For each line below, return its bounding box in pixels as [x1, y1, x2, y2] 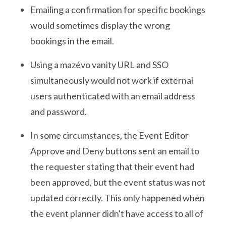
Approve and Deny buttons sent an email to [30, 145, 199, 156]
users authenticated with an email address [30, 90, 195, 101]
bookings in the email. [30, 35, 114, 46]
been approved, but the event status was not [30, 176, 205, 188]
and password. [30, 105, 87, 117]
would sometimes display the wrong [30, 19, 170, 31]
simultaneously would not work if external [30, 74, 193, 86]
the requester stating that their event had [30, 160, 194, 172]
